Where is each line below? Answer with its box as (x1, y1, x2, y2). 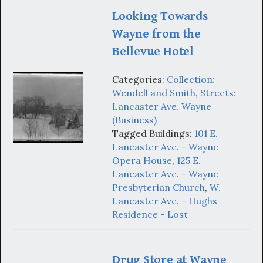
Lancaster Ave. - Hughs (112, 195, 217, 207)
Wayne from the (112, 26, 201, 41)
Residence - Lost (112, 208, 188, 221)
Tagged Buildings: (112, 127, 194, 140)
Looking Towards (112, 8, 208, 23)
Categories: (112, 73, 167, 86)
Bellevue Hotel (112, 43, 194, 59)
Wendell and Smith (112, 87, 195, 99)
